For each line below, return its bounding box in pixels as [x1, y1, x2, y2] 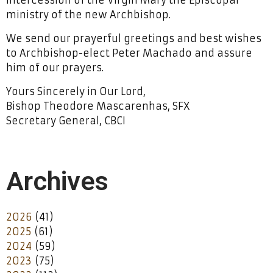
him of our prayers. [6, 61, 104, 74]
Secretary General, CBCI [6, 114, 126, 127]
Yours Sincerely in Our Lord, [6, 85, 146, 97]
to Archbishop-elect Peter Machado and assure [6, 46, 252, 59]
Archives [6, 165, 108, 196]
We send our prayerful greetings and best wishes [6, 32, 261, 44]
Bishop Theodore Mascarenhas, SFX [6, 99, 190, 112]
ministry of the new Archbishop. [6, 8, 171, 21]
